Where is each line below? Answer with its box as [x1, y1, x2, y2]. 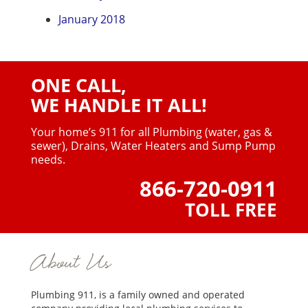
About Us [31, 246, 111, 282]
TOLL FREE [185, 197, 277, 223]
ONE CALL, [31, 72, 126, 98]
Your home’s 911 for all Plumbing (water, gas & [31, 124, 272, 140]
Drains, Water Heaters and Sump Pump [68, 138, 276, 154]
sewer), [31, 138, 68, 154]
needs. [31, 152, 65, 168]
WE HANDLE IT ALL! [31, 92, 207, 118]
